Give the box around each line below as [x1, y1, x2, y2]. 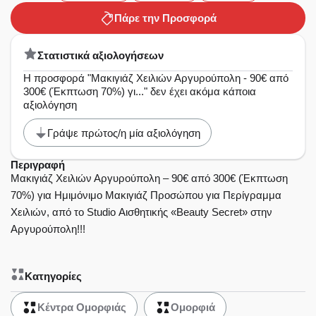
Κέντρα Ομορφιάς [37, 301, 126, 313]
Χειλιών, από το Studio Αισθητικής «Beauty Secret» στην [11, 206, 272, 218]
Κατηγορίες [25, 269, 82, 282]
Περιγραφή [11, 159, 65, 171]
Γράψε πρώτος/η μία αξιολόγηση [47, 126, 200, 139]
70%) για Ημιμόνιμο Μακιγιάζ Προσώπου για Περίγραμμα [11, 189, 281, 201]
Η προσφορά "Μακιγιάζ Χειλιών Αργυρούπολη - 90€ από [23, 72, 288, 84]
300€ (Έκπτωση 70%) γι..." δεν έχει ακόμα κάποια [23, 85, 256, 97]
